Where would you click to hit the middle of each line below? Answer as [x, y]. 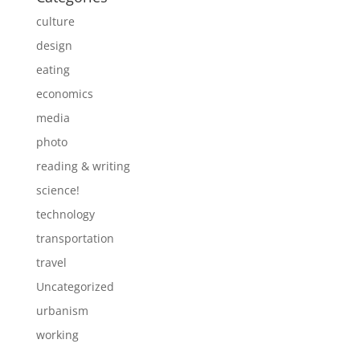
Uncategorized [75, 286]
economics [64, 94]
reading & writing [83, 166]
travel [51, 262]
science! [57, 190]
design [54, 45]
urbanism [62, 311]
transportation [75, 238]
